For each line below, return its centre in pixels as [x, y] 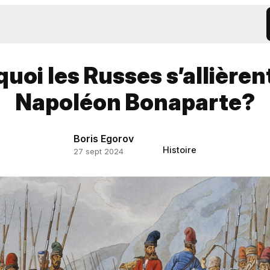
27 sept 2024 [99, 152]
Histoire [180, 150]
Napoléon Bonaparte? [135, 102]
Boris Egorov [104, 139]
